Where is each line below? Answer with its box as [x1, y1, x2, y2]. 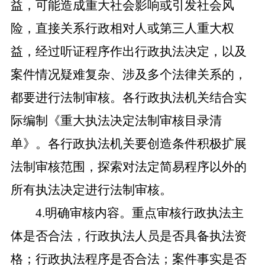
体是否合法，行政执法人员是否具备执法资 [10, 229, 247, 243]
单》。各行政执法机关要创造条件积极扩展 [10, 137, 247, 151]
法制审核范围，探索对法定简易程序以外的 [10, 160, 247, 174]
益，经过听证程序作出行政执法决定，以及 [10, 44, 247, 59]
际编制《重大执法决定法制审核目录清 [10, 114, 222, 128]
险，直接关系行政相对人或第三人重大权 [10, 21, 234, 35]
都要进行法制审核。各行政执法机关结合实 [10, 91, 247, 105]
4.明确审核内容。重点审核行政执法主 [35, 206, 244, 220]
